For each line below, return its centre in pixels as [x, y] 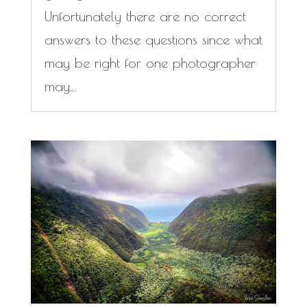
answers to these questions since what [153, 40]
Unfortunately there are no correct [145, 16]
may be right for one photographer [150, 63]
